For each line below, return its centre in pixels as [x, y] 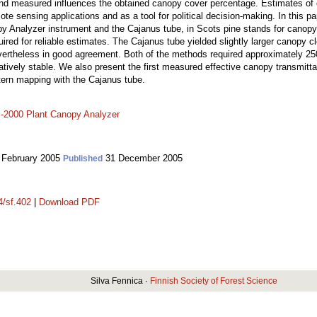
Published [83, 158]
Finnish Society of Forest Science [214, 281]
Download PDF [69, 202]
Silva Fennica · [120, 281]
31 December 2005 [143, 158]
